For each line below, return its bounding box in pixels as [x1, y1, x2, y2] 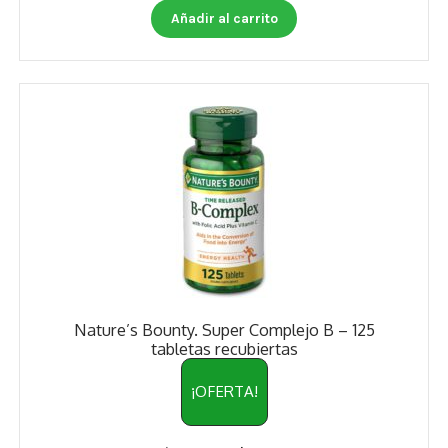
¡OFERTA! [190, 382, 258, 402]
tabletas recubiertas [150, 338, 298, 360]
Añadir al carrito [170, 10, 278, 27]
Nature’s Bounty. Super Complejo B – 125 [73, 319, 375, 341]
